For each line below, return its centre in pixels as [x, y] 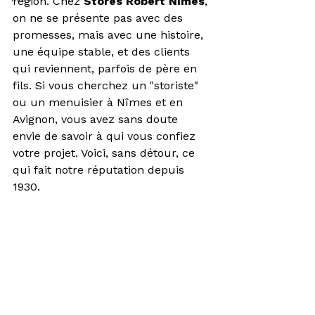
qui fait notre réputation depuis [100, 170]
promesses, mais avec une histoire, [110, 35]
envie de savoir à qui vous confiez [106, 136]
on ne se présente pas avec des [99, 18]
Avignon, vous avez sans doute [97, 119]
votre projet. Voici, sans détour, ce [105, 153]
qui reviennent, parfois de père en [107, 69]
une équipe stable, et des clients [103, 52]
